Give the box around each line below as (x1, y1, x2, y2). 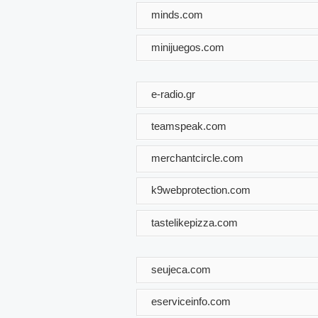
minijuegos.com (151, 40, 224, 53)
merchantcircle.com (151, 151, 243, 164)
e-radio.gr (151, 87, 195, 100)
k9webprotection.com (151, 184, 251, 196)
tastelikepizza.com (151, 216, 238, 229)
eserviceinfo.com (151, 295, 231, 307)
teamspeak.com (151, 119, 226, 132)
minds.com (151, 8, 203, 21)
